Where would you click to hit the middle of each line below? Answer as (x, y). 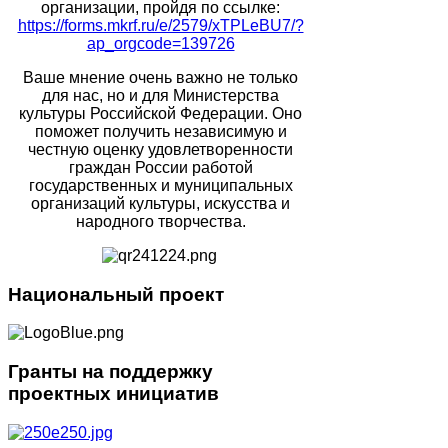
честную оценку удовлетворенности (160, 149)
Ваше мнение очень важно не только (160, 77)
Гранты (45, 372)
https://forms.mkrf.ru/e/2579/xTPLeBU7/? (160, 25)
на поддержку (147, 372)
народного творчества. (160, 221)
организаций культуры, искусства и (160, 203)
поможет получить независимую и (160, 131)
